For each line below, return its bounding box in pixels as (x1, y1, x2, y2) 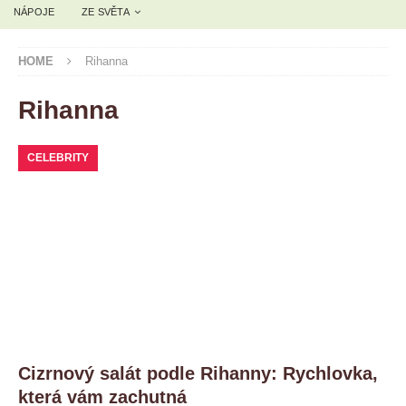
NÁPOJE (14, 5, 55, 17)
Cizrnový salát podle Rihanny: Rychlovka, (18, 363, 378, 384)
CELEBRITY (27, 150, 89, 164)
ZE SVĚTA (82, 5, 130, 17)
